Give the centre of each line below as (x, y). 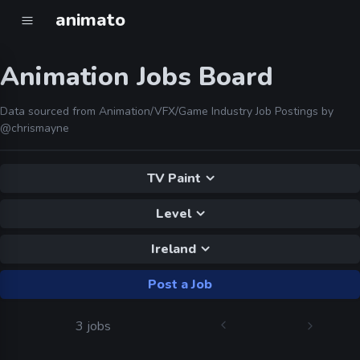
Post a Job (180, 284)
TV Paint (174, 178)
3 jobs (93, 326)
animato (91, 19)
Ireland (174, 249)
